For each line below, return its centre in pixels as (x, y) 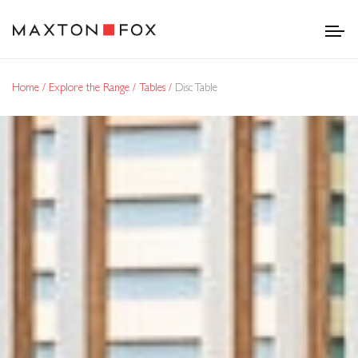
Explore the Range (91, 87)
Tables (154, 87)
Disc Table (196, 87)
